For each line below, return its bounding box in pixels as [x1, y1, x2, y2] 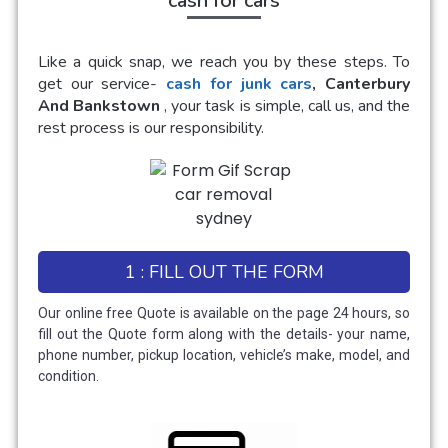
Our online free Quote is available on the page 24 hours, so [38, 305, 410, 322]
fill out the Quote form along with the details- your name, [38, 326, 410, 343]
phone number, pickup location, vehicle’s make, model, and [38, 347, 410, 364]
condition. [38, 368, 102, 385]
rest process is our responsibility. [38, 117, 264, 140]
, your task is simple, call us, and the [164, 95, 411, 118]
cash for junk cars [166, 73, 313, 96]
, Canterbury [312, 73, 411, 96]
